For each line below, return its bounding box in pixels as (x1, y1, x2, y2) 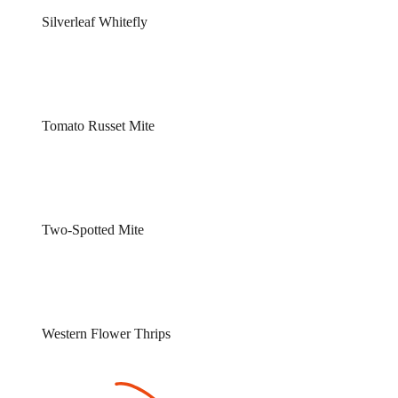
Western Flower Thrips (41, 326, 171, 342)
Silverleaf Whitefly (41, 14, 147, 30)
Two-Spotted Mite (41, 222, 144, 238)
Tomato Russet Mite (41, 118, 155, 134)
